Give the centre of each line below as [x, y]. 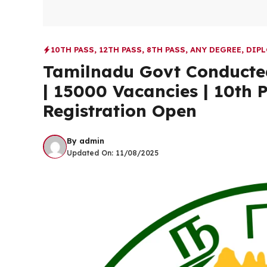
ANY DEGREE [216, 49]
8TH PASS [166, 49]
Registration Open [120, 111]
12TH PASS [120, 49]
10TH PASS [72, 49]
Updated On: [91, 153]
